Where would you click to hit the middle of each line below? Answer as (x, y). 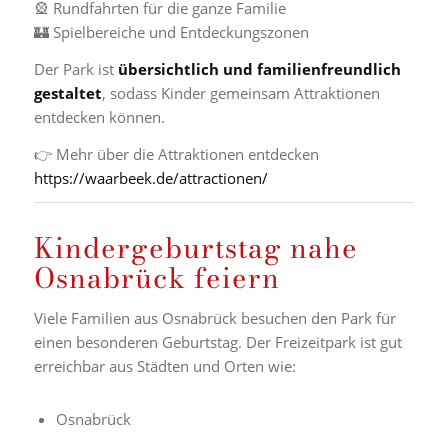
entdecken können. (99, 116)
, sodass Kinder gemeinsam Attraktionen (240, 92)
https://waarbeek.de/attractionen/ (150, 177)
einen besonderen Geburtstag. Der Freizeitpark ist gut (217, 342)
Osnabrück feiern (156, 278)
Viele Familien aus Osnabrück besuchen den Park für (214, 318)
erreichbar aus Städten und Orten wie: (164, 366)
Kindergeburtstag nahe (195, 248)
